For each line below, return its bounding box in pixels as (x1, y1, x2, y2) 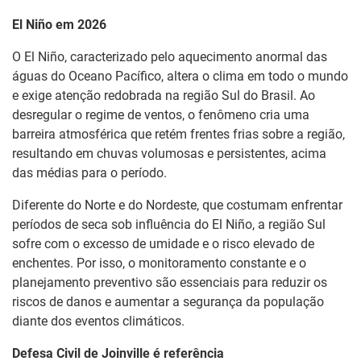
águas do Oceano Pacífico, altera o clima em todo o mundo (12, 68, 348, 84)
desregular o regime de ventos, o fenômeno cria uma (12, 106, 309, 122)
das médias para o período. (12, 164, 167, 180)
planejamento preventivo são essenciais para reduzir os (12, 274, 327, 290)
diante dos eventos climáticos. (12, 313, 185, 329)
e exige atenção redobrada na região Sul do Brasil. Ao (12, 87, 315, 103)
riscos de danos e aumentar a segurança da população (12, 293, 324, 309)
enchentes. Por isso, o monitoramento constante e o (12, 255, 306, 271)
